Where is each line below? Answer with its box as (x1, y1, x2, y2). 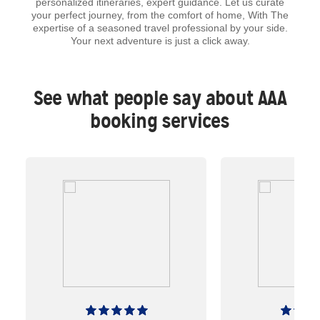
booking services (90, 108, 230, 134)
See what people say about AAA (34, 85, 286, 111)
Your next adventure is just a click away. (70, 34, 250, 46)
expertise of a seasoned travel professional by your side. (32, 21, 288, 34)
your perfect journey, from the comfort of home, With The (31, 9, 289, 21)
